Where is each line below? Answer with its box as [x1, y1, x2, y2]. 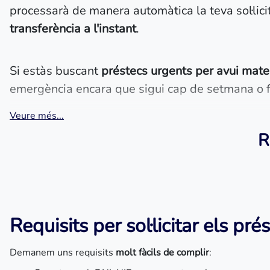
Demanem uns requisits [10, 246, 116, 259]
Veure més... [10, 109, 64, 122]
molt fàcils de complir [116, 246, 209, 259]
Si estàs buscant [10, 63, 101, 79]
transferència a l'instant [10, 20, 136, 37]
